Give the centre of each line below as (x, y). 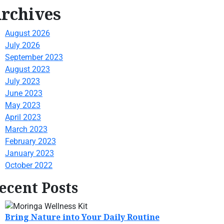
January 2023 (29, 153)
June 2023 (24, 93)
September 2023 (34, 57)
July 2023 (22, 81)
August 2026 (27, 33)
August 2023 (27, 69)
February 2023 (30, 141)
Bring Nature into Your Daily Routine (82, 217)
